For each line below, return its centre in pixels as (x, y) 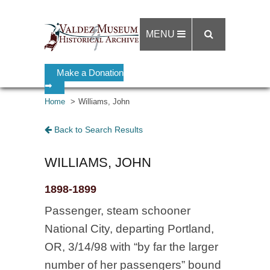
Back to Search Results (97, 130)
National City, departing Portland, (129, 229)
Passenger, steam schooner (118, 211)
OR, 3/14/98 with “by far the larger (131, 247)
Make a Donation (90, 73)
